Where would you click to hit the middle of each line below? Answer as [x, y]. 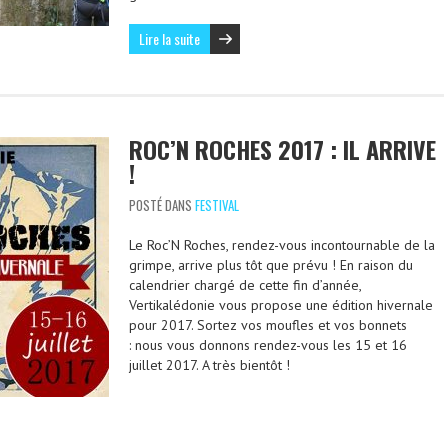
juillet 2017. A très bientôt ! [209, 365]
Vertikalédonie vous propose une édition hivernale [281, 305]
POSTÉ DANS [162, 205]
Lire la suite [169, 38]
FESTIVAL [217, 205]
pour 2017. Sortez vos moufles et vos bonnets [268, 325]
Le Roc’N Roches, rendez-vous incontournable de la [282, 245]
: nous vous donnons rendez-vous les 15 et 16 [268, 345]
